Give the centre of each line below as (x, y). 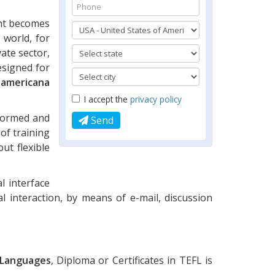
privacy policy (156, 99)
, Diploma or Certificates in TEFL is (132, 260)
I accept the (107, 99)
